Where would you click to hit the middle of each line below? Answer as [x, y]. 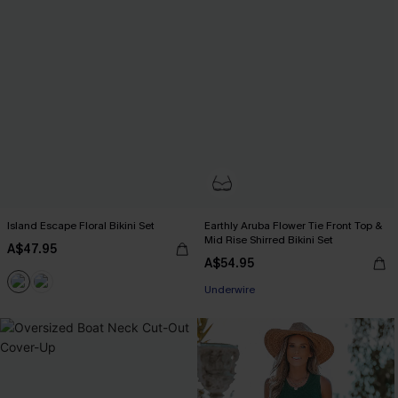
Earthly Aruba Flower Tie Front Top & [293, 226]
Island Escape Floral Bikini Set [81, 226]
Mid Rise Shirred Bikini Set [269, 240]
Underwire [230, 290]
